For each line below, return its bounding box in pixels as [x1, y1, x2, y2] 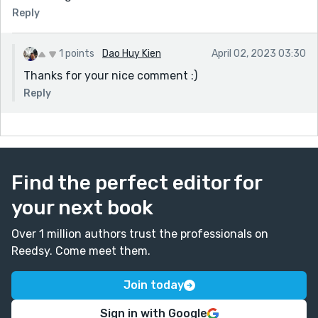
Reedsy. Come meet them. [11, 243, 150, 258]
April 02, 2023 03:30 [212, 47, 306, 60]
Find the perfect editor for [11, 170, 262, 194]
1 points [59, 47, 94, 60]
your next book [11, 195, 153, 219]
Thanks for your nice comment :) [23, 68, 197, 82]
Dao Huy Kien [102, 47, 161, 60]
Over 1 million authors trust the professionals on [11, 226, 268, 241]
